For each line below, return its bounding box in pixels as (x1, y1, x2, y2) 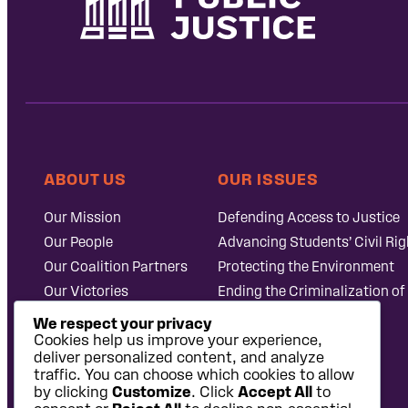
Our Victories (44, 282, 128, 299)
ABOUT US (44, 169, 127, 188)
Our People (44, 233, 113, 250)
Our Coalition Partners (44, 258, 188, 274)
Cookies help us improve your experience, (34, 331, 322, 349)
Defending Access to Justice (218, 209, 401, 225)
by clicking (34, 382, 112, 401)
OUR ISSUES (218, 169, 320, 188)
